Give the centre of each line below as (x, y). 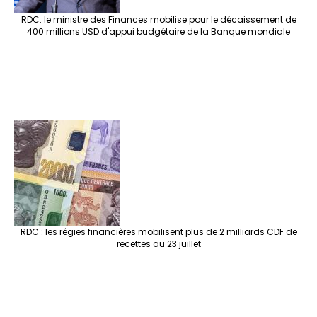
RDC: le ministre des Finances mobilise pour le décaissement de (158, 20)
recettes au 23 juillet (158, 244)
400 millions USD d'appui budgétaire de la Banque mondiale (158, 32)
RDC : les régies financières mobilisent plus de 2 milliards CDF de (158, 232)
